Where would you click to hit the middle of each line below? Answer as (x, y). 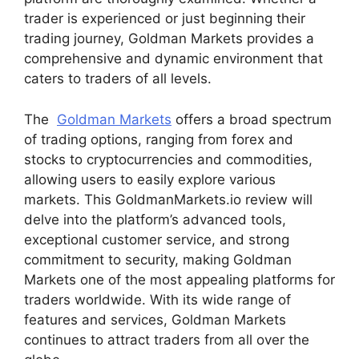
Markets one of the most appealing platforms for (179, 279)
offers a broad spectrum (252, 119)
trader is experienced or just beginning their (165, 18)
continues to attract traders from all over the (167, 339)
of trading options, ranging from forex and (159, 139)
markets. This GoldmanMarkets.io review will (168, 199)
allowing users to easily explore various (150, 179)
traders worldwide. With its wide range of (157, 299)
